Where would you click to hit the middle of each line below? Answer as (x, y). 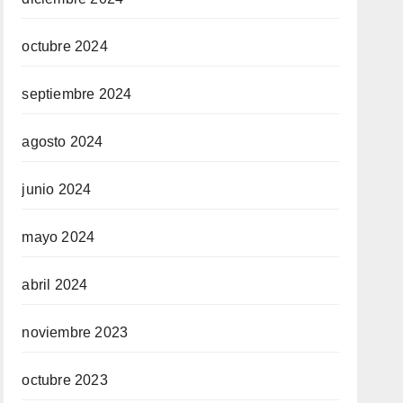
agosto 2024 (63, 142)
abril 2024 (55, 285)
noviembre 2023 (75, 332)
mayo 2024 (58, 237)
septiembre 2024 (77, 94)
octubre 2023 (65, 380)
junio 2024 (57, 189)
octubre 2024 (65, 46)
